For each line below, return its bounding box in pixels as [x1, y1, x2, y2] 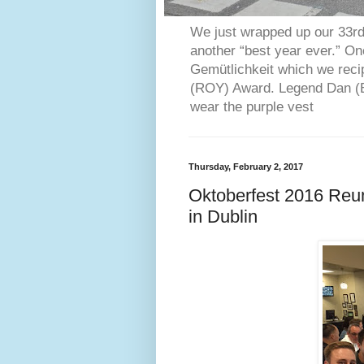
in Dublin [188, 206, 258, 227]
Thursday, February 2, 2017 [188, 162, 303, 172]
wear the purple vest [190, 99, 314, 115]
